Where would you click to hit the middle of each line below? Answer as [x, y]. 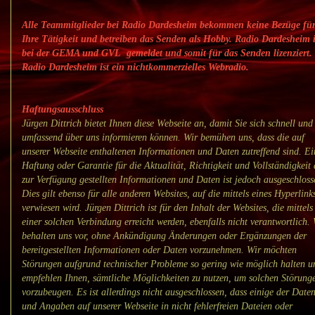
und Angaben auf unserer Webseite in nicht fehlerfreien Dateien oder [157, 306]
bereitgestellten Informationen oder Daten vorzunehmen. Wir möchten [159, 250]
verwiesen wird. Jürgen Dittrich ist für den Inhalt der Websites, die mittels [167, 207]
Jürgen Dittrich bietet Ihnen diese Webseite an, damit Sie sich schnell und [167, 123]
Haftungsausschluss [63, 109]
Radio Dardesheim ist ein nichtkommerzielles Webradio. [135, 67]
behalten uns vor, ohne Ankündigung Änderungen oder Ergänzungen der [164, 236]
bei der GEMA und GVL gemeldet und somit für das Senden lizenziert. [167, 53]
